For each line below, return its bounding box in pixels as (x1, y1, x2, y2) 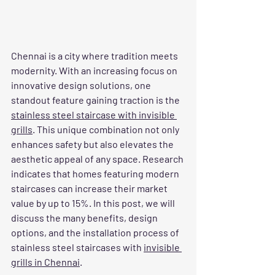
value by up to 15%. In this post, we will (11, 196, 177, 209)
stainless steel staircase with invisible (11, 108, 177, 120)
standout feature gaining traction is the (11, 93, 182, 106)
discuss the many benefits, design (11, 211, 160, 223)
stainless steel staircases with (11, 241, 144, 253)
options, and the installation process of (11, 226, 181, 238)
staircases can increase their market (11, 182, 169, 194)
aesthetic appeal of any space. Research (11, 152, 185, 165)
